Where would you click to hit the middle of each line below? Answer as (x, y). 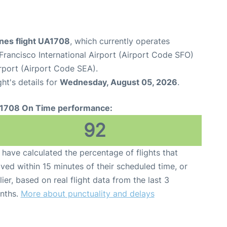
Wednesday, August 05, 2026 (119, 82)
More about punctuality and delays (87, 194)
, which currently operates (120, 41)
